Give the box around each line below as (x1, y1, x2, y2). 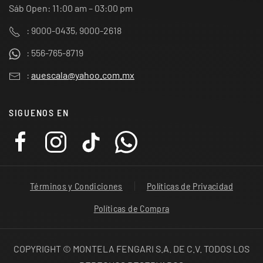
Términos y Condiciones (30, 180, 123, 191)
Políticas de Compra (93, 202, 170, 214)
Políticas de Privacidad (146, 180, 233, 191)
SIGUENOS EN (9, 106, 69, 118)
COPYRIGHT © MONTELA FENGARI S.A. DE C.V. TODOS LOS (14, 242, 249, 254)
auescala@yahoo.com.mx (31, 69, 134, 80)
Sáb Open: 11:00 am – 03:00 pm (9, 2, 133, 14)
